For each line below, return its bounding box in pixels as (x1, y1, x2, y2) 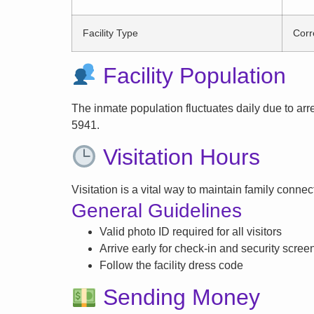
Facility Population (97, 62, 287, 88)
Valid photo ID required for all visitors (100, 225, 282, 238)
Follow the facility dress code (100, 259, 243, 271)
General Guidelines (71, 199, 242, 221)
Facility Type (83, 27, 138, 39)
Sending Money (97, 285, 261, 310)
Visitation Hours (97, 144, 261, 170)
